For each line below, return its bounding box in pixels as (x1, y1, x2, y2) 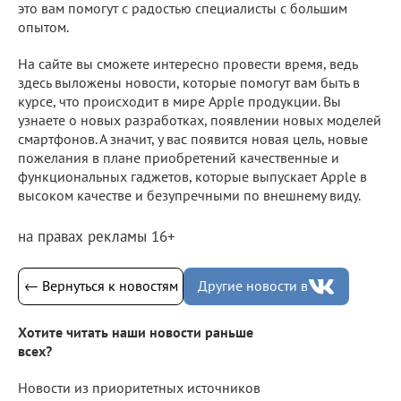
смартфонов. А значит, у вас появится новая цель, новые (18, 129, 368, 148)
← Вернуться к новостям (23, 277, 178, 295)
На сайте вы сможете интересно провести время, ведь (18, 54, 357, 73)
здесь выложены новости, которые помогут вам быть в (18, 73, 360, 91)
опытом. (18, 17, 69, 36)
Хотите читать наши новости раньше (18, 323, 253, 342)
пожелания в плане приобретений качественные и (18, 148, 339, 166)
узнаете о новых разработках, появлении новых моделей (18, 110, 381, 129)
